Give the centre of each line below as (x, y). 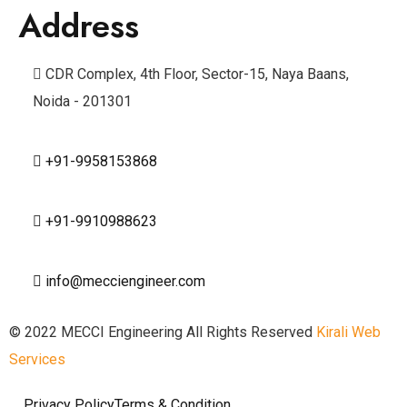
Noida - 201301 (82, 101)
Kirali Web (348, 332)
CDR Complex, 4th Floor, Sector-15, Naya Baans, (197, 74)
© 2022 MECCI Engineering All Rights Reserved (163, 332)
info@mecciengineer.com (125, 281)
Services (37, 359)
